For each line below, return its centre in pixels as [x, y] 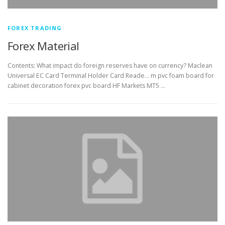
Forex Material [43, 46]
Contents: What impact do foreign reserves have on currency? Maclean [110, 66]
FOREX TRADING [35, 28]
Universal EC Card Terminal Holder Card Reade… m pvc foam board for [111, 76]
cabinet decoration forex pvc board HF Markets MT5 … [86, 86]
